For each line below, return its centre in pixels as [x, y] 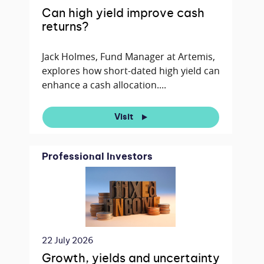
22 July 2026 [67, 241]
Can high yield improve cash [123, 14]
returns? [65, 27]
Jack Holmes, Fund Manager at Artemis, [128, 57]
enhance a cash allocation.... [104, 85]
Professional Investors [97, 157]
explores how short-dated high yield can [131, 71]
